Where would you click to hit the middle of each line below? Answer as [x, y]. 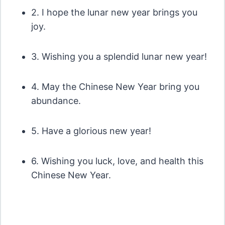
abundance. [56, 100]
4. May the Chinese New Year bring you [115, 86]
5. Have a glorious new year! [91, 131]
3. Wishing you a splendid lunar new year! [119, 56]
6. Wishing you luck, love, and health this [117, 161]
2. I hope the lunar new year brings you [114, 12]
